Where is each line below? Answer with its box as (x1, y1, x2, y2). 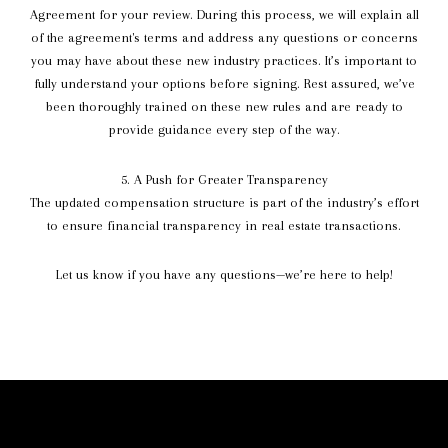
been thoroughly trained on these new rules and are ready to (45, 99, 403, 115)
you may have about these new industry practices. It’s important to (31, 53, 417, 69)
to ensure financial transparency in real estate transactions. (47, 217, 401, 233)
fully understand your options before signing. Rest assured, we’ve (33, 76, 415, 92)
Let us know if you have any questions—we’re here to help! (55, 267, 393, 283)
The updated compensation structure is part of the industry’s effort (29, 194, 419, 210)
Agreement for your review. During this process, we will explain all (29, 7, 419, 23)
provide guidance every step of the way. (108, 122, 340, 138)
